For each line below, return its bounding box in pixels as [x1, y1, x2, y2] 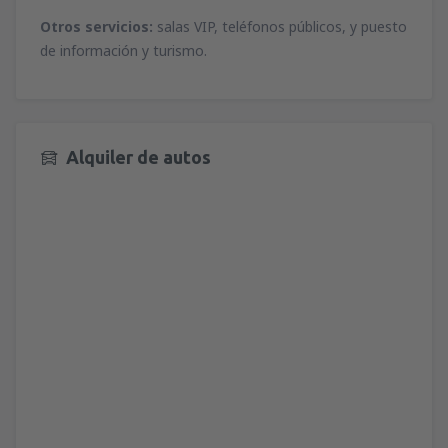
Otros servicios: [40, 17, 153, 37]
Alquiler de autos [66, 147, 211, 168]
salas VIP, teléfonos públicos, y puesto [153, 17, 407, 37]
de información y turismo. [40, 41, 207, 61]
